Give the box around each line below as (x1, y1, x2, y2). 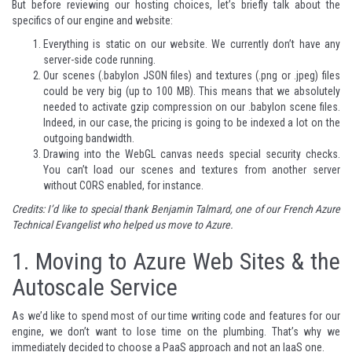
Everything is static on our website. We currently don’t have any (43, 37, 340, 50)
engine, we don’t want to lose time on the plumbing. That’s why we (12, 324, 340, 338)
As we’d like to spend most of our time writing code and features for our (12, 309, 340, 322)
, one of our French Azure (229, 202, 341, 215)
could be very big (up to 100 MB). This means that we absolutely (43, 84, 340, 97)
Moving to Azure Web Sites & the (29, 247, 340, 275)
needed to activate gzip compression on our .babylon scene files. (43, 100, 340, 113)
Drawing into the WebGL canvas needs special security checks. (43, 147, 340, 160)
